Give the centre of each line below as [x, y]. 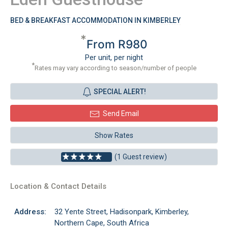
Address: [30, 212]
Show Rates [114, 135]
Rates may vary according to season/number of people [116, 68]
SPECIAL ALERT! [120, 92]
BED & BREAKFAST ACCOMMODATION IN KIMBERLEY [95, 20]
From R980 [117, 44]
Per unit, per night [114, 58]
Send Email [121, 113]
